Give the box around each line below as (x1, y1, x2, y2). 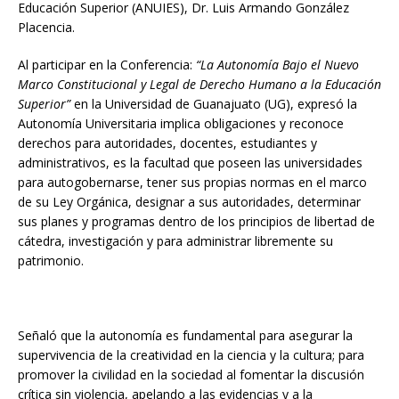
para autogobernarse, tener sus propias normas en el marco (18, 174, 367, 191)
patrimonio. (18, 252, 84, 269)
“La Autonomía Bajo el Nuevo (196, 56, 359, 73)
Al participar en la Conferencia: (18, 56, 196, 73)
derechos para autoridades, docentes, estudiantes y (18, 134, 317, 151)
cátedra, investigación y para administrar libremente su (18, 232, 333, 249)
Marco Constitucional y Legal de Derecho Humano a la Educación (18, 76, 381, 93)
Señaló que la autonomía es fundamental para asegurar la (18, 327, 353, 344)
